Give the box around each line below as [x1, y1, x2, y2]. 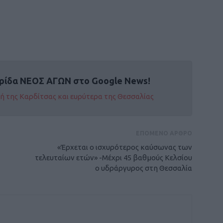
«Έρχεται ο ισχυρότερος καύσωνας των [57, 143, 192, 151]
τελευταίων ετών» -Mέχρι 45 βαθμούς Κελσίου [35, 153, 192, 162]
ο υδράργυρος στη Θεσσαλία [95, 164, 192, 172]
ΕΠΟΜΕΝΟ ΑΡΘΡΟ [136, 130, 192, 136]
